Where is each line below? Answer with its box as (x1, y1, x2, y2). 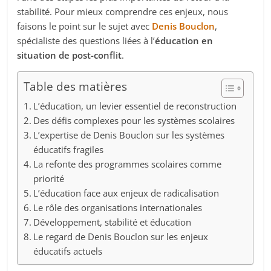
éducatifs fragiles (33, 143, 104, 156)
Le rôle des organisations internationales (33, 201, 203, 214)
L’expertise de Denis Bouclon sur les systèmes (33, 129, 225, 142)
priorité (33, 172, 65, 185)
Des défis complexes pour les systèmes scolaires (33, 114, 235, 127)
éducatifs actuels (33, 245, 103, 258)
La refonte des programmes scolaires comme (33, 158, 222, 171)
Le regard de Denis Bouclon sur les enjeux (33, 230, 209, 243)
